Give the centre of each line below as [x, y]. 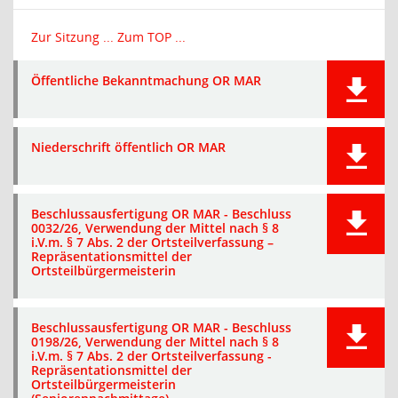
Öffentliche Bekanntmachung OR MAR [146, 80]
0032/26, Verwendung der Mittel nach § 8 [155, 228]
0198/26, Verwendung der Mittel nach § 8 [155, 342]
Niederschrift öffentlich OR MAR [128, 147]
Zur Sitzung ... [72, 37]
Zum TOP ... [151, 37]
